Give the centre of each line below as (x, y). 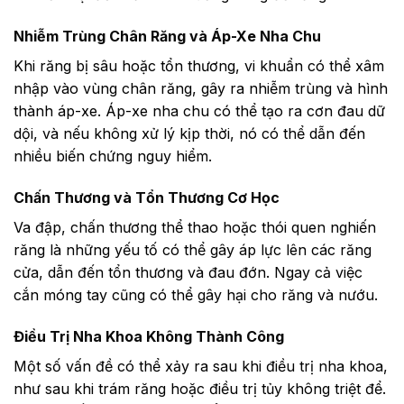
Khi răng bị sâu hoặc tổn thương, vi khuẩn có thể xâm (199, 66)
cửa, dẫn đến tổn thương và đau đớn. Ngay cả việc (188, 272)
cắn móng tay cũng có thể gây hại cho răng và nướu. (196, 294)
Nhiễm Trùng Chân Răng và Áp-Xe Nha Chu (167, 37)
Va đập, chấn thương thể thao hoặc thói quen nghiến (195, 227)
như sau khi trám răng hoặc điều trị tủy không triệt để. (200, 388)
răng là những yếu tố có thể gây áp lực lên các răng (193, 249)
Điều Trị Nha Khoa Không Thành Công (149, 336)
